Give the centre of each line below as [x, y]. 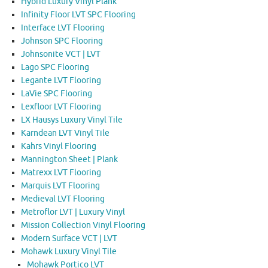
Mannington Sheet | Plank [69, 159]
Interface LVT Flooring [63, 28]
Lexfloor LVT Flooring [61, 106]
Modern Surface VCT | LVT [69, 238]
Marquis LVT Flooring [60, 185]
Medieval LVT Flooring [63, 199]
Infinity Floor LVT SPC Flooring [78, 14]
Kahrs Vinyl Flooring [59, 146]
